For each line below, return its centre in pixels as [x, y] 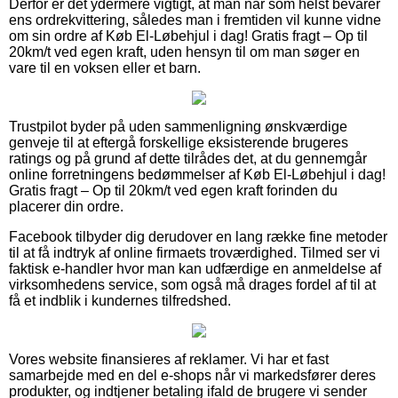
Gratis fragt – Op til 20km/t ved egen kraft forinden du [173, 191]
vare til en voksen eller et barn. [105, 68]
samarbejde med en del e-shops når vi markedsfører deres [192, 376]
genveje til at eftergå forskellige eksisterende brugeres [179, 143]
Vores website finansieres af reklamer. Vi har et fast [169, 360]
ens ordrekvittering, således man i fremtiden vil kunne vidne [195, 20]
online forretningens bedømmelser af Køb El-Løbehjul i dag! [197, 175]
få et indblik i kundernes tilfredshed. [120, 301]
